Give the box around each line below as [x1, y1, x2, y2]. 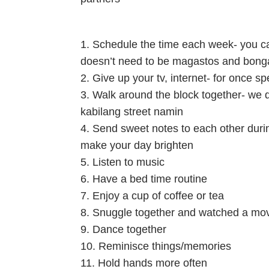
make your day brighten [80, 139, 194, 151]
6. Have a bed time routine [80, 173, 211, 185]
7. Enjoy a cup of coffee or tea [80, 190, 225, 202]
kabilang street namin [80, 106, 187, 118]
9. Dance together [80, 223, 167, 235]
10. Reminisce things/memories [80, 240, 232, 252]
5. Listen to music [80, 156, 165, 168]
